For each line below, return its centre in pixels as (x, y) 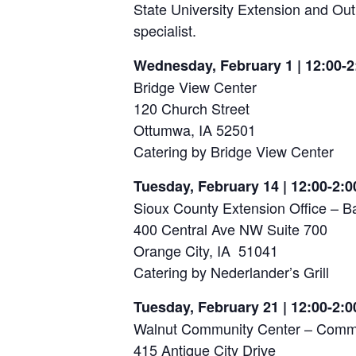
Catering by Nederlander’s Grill (231, 272)
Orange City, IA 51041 (206, 250)
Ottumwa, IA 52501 (195, 130)
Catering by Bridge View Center (234, 151)
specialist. (165, 30)
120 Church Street (192, 108)
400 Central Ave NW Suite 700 (230, 229)
